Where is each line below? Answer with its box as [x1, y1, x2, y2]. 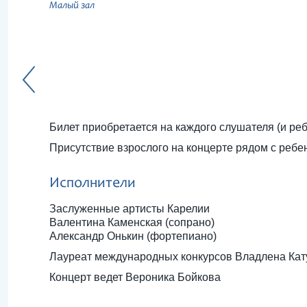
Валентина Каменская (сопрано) [49, 217, 214, 228]
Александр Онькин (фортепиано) [49, 230, 217, 242]
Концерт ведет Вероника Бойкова [49, 271, 221, 283]
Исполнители [49, 176, 136, 191]
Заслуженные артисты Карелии [49, 203, 210, 214]
